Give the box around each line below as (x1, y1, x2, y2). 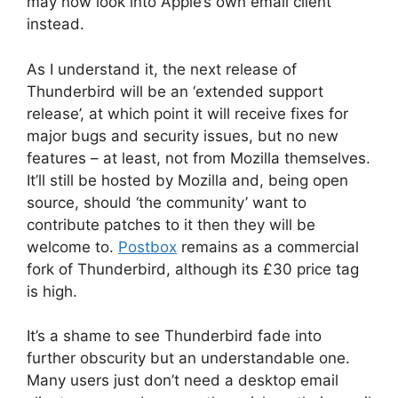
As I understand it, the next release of (27, 60, 297, 78)
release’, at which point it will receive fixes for (27, 104, 348, 123)
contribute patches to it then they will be (27, 215, 315, 234)
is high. (27, 282, 77, 300)
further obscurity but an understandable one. (27, 349, 350, 368)
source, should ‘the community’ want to (27, 193, 306, 211)
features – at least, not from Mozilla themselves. (27, 148, 370, 167)
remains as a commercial (177, 237, 359, 256)
